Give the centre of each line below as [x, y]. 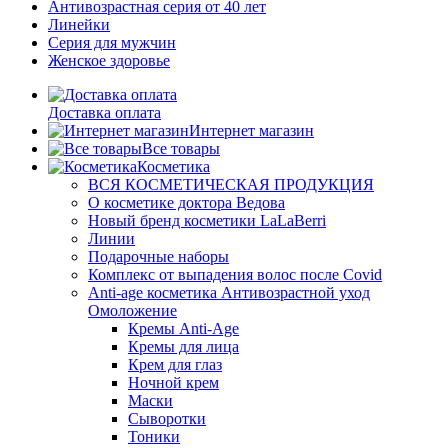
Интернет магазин [251, 130]
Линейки [79, 24]
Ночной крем [173, 382]
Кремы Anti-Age [183, 328]
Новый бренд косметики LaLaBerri [207, 220]
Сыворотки [167, 418]
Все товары [181, 148]
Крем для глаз [175, 364]
